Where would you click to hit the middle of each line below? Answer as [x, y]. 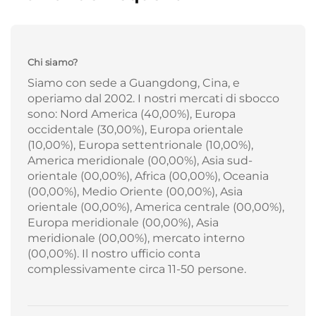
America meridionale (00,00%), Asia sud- [140, 161]
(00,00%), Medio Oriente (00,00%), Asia [135, 192]
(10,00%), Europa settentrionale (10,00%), [140, 145]
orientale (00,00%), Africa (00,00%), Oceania [148, 176]
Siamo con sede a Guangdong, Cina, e [134, 83]
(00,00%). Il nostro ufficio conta [114, 254]
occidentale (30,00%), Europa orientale [135, 130]
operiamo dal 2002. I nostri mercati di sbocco [153, 99]
